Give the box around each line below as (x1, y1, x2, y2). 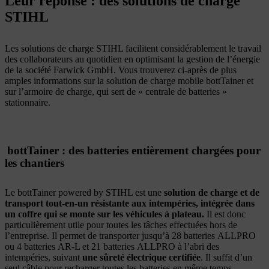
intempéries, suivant (5, 252, 82, 262)
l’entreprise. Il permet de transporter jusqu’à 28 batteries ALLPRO (5, 230, 256, 241)
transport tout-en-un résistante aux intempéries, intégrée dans (5, 198, 255, 208)
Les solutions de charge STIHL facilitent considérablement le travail (5, 43, 261, 53)
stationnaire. (5, 97, 53, 107)
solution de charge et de (164, 187, 259, 198)
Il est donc (204, 208, 246, 219)
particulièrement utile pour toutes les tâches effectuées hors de (5, 219, 237, 230)
